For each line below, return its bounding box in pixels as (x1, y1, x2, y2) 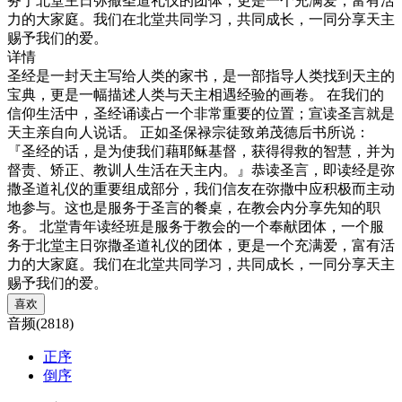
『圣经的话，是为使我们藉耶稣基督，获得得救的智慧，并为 (7, 143, 395, 159)
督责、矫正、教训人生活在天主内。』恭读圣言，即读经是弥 (7, 162, 395, 178)
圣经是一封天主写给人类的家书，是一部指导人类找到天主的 (7, 67, 395, 83)
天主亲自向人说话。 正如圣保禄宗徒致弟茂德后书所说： (7, 124, 370, 140)
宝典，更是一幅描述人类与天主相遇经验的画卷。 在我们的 (7, 86, 384, 102)
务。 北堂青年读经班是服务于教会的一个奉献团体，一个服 (7, 218, 384, 234)
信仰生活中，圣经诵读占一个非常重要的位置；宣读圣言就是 (7, 105, 395, 121)
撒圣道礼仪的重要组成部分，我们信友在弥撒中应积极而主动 (7, 180, 395, 197)
